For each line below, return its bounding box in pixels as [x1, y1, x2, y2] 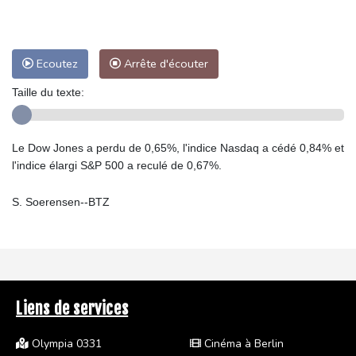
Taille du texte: [12, 85, 84, 99]
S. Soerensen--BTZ [12, 195, 110, 208]
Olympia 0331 [29, 335, 102, 351]
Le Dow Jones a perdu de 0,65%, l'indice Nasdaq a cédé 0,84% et [12, 141, 344, 154]
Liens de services [16, 298, 129, 319]
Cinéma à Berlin [201, 335, 284, 351]
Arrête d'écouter [121, 55, 208, 72]
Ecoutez [33, 55, 78, 72]
